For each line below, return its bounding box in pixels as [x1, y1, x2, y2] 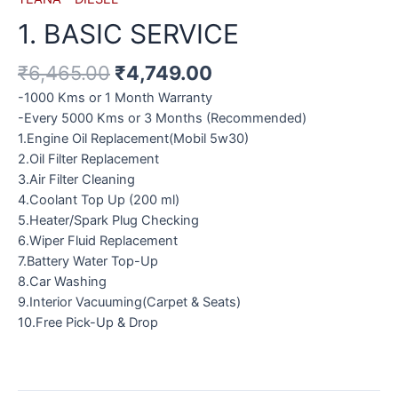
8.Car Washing [18, 273, 107, 290]
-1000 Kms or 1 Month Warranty [18, 89, 212, 106]
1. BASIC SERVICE [18, 18, 239, 51]
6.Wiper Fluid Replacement [18, 232, 178, 249]
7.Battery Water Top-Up [18, 252, 158, 269]
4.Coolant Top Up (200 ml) [18, 191, 179, 208]
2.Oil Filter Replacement [18, 150, 159, 167]
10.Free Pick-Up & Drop [18, 314, 158, 330]
